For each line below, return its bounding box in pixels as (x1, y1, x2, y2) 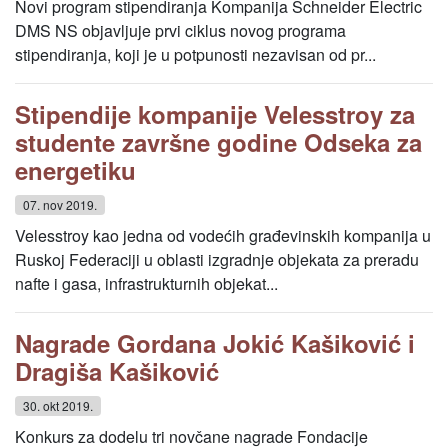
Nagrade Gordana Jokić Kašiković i (15, 326, 415, 360)
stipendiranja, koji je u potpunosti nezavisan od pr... (15, 43, 376, 66)
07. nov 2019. (23, 196, 97, 213)
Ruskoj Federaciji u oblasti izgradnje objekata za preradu (15, 248, 419, 271)
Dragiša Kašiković (15, 354, 219, 388)
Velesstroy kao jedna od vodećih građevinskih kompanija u (15, 224, 431, 247)
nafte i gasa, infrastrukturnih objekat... (15, 272, 278, 295)
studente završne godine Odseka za (15, 125, 422, 159)
